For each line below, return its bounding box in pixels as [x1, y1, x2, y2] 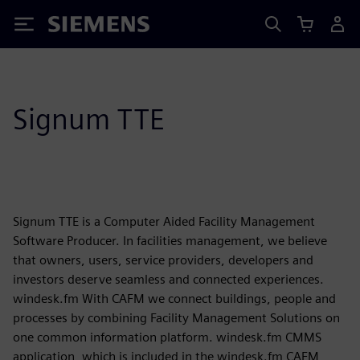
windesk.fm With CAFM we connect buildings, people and [13, 291, 336, 306]
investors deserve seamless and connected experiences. [13, 272, 324, 287]
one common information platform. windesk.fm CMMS [13, 329, 321, 345]
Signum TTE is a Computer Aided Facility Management [13, 214, 315, 229]
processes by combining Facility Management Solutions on [13, 310, 340, 325]
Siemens [48, 18, 101, 35]
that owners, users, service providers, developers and [13, 252, 313, 268]
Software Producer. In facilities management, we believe [13, 233, 327, 248]
